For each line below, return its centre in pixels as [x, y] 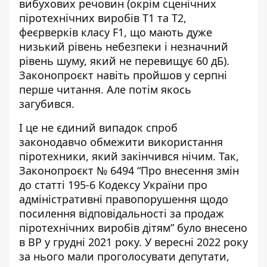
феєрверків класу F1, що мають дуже [116, 32]
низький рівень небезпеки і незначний [124, 46]
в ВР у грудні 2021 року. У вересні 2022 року [133, 242]
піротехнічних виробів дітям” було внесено [133, 228]
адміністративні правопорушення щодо [124, 199]
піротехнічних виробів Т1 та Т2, [103, 18]
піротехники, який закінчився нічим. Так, [129, 156]
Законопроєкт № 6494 [77, 170]
